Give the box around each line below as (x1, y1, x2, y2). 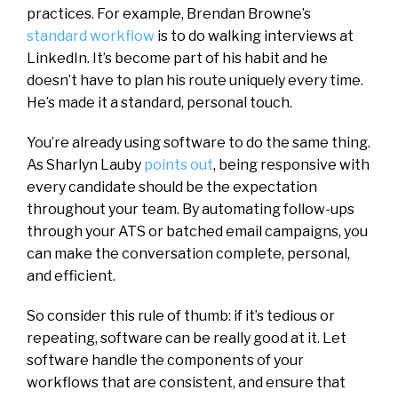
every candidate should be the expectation (27, 178, 317, 195)
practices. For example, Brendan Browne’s (27, 4, 311, 22)
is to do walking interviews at (155, 27, 354, 44)
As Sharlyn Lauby (27, 155, 144, 173)
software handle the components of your (27, 351, 304, 369)
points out (144, 155, 213, 173)
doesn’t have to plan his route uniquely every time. (27, 71, 363, 89)
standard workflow (27, 27, 155, 44)
